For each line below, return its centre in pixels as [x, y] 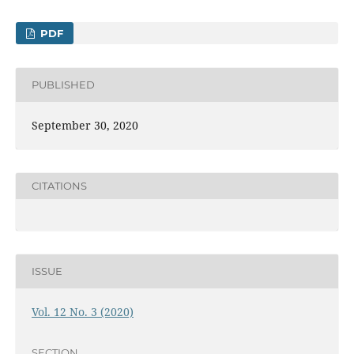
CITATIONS [59, 186]
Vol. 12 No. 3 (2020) [82, 311]
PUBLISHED [63, 85]
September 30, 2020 [85, 125]
